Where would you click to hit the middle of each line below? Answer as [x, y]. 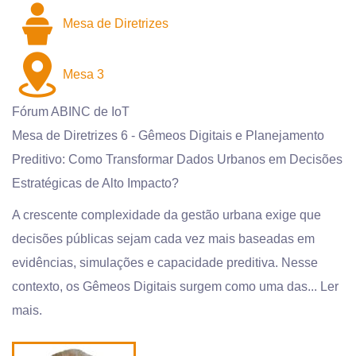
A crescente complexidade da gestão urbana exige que [166, 215]
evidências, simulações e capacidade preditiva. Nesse [165, 262]
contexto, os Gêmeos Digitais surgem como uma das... [166, 286]
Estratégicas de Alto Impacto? [95, 183]
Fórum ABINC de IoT [71, 111]
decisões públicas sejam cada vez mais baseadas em [163, 238]
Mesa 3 [83, 74]
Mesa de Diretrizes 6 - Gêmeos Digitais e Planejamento [168, 135]
